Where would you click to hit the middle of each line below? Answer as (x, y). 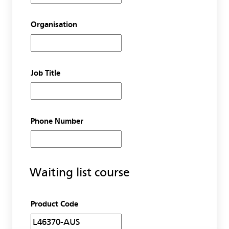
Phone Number (57, 121)
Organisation (54, 25)
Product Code (54, 204)
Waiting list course (80, 173)
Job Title (45, 73)
